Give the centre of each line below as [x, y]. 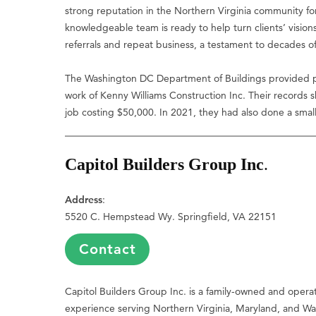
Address [84, 199]
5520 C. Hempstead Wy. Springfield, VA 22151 [171, 216]
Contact [107, 249]
